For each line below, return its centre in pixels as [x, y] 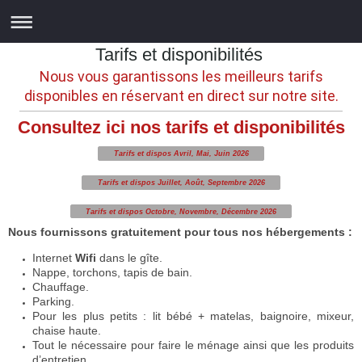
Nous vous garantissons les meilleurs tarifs [181, 76]
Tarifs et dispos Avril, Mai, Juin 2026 [181, 153]
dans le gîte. [129, 258]
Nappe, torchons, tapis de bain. [112, 273]
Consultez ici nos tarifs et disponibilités [181, 128]
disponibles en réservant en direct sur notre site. [181, 96]
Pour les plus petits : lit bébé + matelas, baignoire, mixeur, [193, 316]
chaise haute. [68, 331]
